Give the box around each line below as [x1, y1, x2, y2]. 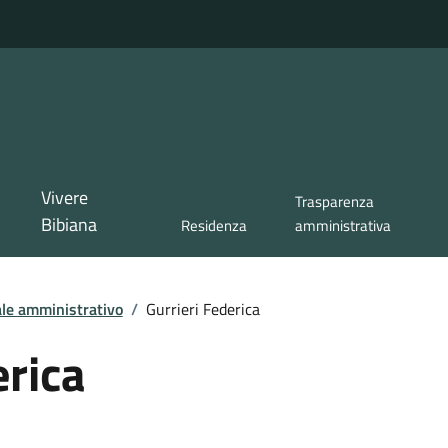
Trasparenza [295, 190, 375, 214]
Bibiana [40, 211, 97, 239]
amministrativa [295, 214, 392, 238]
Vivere [40, 184, 88, 212]
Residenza [181, 214, 248, 238]
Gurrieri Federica [145, 296, 260, 321]
